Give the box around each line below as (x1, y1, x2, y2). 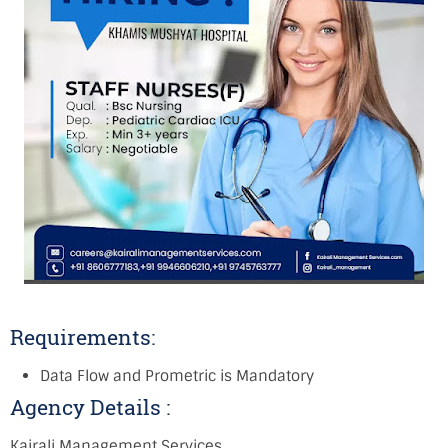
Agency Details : (10, 393, 170, 421)
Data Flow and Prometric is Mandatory (40, 366, 314, 386)
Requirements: (10, 323, 160, 351)
